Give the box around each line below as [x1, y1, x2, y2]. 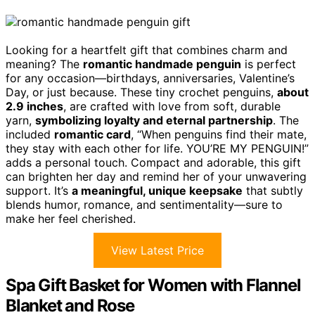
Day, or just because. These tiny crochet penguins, [6, 84, 277, 99]
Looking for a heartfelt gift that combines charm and [6, 42, 288, 57]
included [6, 127, 54, 141]
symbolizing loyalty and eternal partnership [35, 112, 273, 127]
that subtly [243, 183, 303, 198]
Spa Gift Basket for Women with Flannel [6, 274, 301, 295]
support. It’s [6, 183, 72, 198]
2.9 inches [6, 98, 63, 113]
